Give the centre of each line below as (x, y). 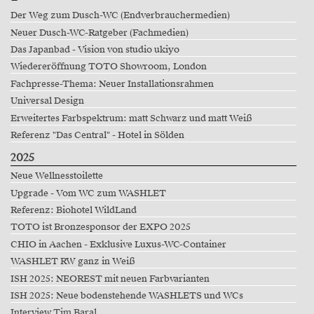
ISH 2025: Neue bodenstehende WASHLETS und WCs (127, 296)
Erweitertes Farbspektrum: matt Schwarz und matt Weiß (131, 118)
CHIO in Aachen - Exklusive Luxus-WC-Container (118, 244)
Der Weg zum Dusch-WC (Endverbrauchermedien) (120, 16)
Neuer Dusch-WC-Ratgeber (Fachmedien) (99, 33)
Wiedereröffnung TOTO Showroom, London (108, 67)
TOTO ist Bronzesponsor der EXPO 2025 (100, 227)
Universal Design (47, 101)
